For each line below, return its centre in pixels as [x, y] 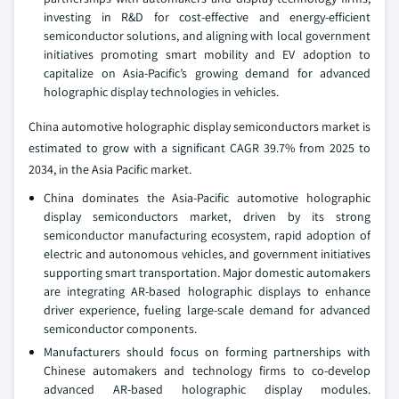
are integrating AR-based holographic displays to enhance [207, 291]
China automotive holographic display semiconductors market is [199, 126]
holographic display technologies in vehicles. [161, 92]
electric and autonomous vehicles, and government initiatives [207, 254]
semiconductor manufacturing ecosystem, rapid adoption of [207, 235]
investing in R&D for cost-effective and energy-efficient [207, 17]
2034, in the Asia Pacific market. [110, 169]
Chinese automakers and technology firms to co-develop [207, 370]
